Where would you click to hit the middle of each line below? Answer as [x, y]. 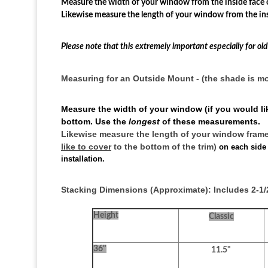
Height [106, 215]
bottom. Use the [95, 121]
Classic [221, 216]
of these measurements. [210, 121]
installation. [83, 159]
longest [144, 121]
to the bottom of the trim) [165, 146]
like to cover [86, 146]
